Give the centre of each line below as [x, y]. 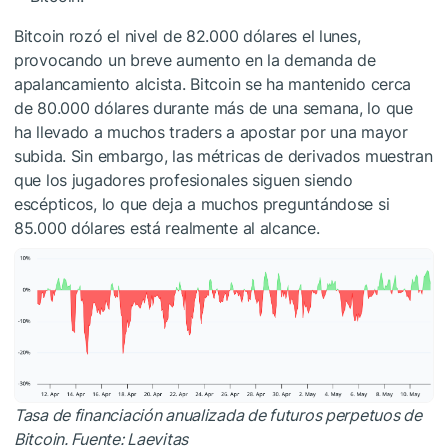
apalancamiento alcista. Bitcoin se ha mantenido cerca [213, 84]
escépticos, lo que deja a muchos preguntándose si [202, 204]
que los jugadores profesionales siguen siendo [183, 180]
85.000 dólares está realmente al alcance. [167, 228]
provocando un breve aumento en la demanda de [195, 60]
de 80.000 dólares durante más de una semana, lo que [213, 108]
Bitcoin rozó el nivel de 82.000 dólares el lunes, [187, 36]
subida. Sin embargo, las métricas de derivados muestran [223, 156]
